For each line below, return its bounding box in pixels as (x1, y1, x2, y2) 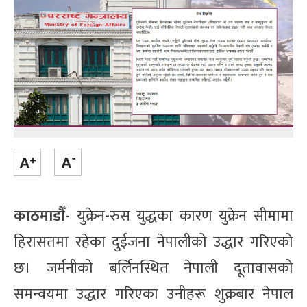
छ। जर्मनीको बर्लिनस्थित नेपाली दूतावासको (14, 255, 293, 281)
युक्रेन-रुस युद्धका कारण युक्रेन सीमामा (70, 203, 293, 229)
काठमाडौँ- (14, 203, 70, 229)
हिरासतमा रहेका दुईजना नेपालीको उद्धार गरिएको (14, 229, 293, 255)
